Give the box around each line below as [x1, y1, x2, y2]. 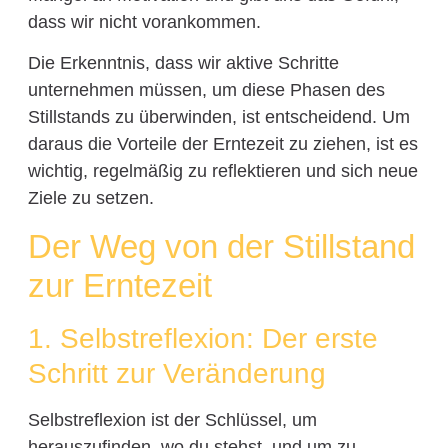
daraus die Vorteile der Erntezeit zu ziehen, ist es [27, 134, 418, 155]
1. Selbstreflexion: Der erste [27, 322, 378, 354]
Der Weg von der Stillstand [27, 227, 415, 265]
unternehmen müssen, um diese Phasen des [27, 80, 385, 101]
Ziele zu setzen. [27, 188, 154, 209]
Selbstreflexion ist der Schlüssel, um [27, 409, 317, 430]
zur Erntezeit [27, 266, 212, 304]
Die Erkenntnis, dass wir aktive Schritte [27, 53, 339, 74]
